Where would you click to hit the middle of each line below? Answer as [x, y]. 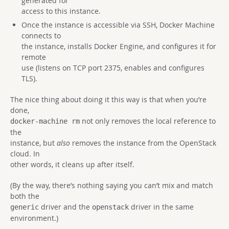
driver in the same [161, 207]
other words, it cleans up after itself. [72, 164]
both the [25, 196]
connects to [41, 35]
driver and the [65, 207]
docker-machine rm [45, 121]
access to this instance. [61, 11]
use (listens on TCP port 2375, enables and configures [113, 67]
